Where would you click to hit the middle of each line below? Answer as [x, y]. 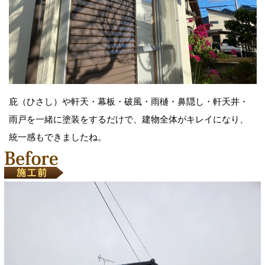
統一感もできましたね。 [57, 137]
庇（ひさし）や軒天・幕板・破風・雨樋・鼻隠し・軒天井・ [128, 101]
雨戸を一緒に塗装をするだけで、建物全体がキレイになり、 [128, 119]
